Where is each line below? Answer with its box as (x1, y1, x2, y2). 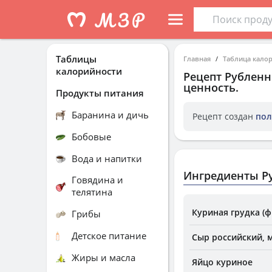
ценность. (183, 80, 239, 95)
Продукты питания (56, 86, 144, 99)
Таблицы (56, 53, 97, 65)
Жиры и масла (72, 251, 135, 263)
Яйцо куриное (192, 256, 253, 268)
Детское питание (72, 229, 146, 242)
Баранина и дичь (72, 108, 149, 121)
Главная (183, 54, 211, 63)
